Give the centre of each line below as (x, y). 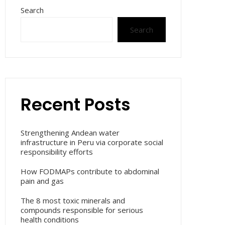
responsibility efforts (57, 152)
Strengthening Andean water (70, 133)
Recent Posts (76, 104)
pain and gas (42, 181)
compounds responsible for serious (82, 210)
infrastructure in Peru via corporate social (92, 142)
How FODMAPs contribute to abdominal (90, 171)
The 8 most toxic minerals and (73, 200)
